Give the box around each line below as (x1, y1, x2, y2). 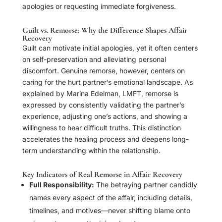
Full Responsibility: (29, 180, 94, 189)
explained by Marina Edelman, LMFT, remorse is (22, 89, 178, 98)
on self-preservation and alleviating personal (22, 55, 166, 64)
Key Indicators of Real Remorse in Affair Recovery (22, 169, 182, 180)
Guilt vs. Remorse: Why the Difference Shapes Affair (22, 25, 187, 36)
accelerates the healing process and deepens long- (22, 135, 189, 144)
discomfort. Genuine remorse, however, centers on (22, 66, 185, 75)
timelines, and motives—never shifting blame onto (29, 206, 190, 215)
